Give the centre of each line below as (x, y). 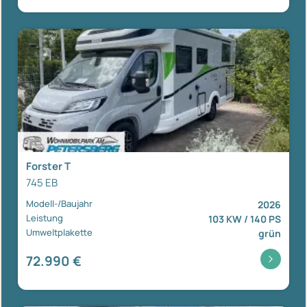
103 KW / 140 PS (245, 219)
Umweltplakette (59, 232)
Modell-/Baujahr (59, 203)
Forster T (48, 166)
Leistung (45, 218)
